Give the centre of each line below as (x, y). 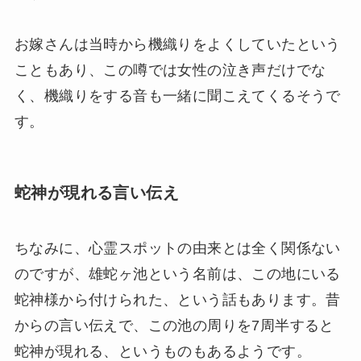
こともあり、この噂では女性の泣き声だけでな (170, 70)
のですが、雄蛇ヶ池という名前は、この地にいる (177, 274)
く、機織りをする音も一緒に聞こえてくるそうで (177, 95)
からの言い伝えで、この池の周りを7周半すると (174, 326)
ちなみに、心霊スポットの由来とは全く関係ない (177, 249)
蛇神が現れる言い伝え (96, 192)
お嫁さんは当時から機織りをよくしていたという (177, 44)
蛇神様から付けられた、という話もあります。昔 (177, 300)
